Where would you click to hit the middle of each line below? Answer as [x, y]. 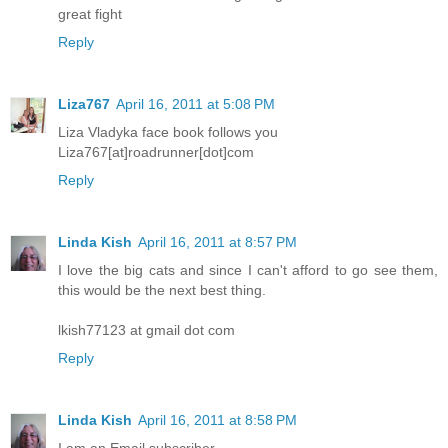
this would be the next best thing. [162, 290]
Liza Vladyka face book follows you [168, 132]
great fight [90, 14]
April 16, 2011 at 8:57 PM [217, 242]
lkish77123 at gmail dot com [146, 330]
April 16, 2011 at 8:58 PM [217, 420]
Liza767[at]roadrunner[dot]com [156, 152]
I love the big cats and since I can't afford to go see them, [248, 270]
